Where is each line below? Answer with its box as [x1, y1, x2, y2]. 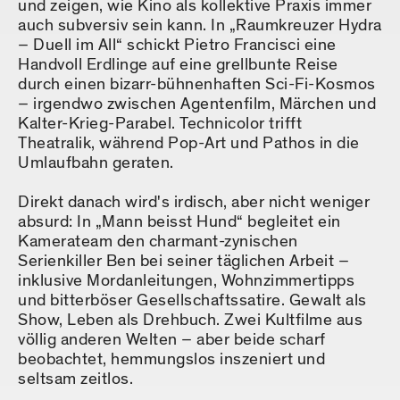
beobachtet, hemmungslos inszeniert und [18, 348, 325, 371]
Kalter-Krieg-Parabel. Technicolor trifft [18, 112, 302, 136]
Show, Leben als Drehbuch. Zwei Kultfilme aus [18, 309, 362, 332]
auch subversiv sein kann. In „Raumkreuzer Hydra [18, 14, 382, 37]
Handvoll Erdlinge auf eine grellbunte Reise [18, 54, 338, 77]
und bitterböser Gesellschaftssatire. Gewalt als [18, 289, 367, 312]
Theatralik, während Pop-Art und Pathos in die [18, 132, 360, 155]
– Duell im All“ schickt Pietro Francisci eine [18, 34, 337, 57]
